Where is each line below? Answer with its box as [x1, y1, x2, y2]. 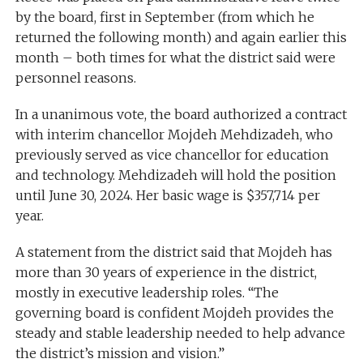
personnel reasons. [15, 69, 136, 86]
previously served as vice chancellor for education [15, 146, 329, 163]
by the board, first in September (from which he [15, 8, 314, 25]
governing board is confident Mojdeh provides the [15, 304, 334, 321]
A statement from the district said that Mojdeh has [15, 243, 332, 260]
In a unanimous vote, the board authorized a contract [15, 105, 347, 122]
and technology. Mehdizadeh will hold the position [15, 166, 336, 183]
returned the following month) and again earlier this [15, 28, 347, 45]
